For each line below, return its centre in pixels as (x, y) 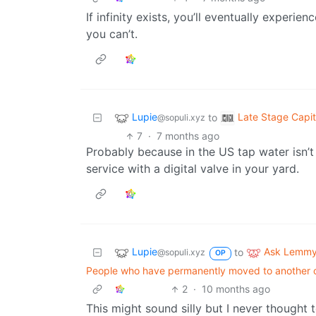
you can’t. (112, 34)
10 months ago (236, 289)
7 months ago (188, 136)
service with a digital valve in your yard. (193, 169)
